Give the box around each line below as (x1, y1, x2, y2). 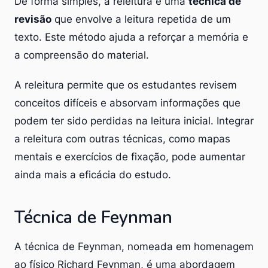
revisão (14, 13, 51, 25)
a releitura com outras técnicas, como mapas (14, 132, 230, 145)
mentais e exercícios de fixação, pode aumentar (14, 150, 245, 163)
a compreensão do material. (14, 48, 149, 61)
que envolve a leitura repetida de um (51, 13, 231, 25)
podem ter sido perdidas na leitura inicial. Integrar (14, 114, 254, 127)
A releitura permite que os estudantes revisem (14, 78, 237, 91)
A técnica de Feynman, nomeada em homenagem (14, 240, 254, 252)
